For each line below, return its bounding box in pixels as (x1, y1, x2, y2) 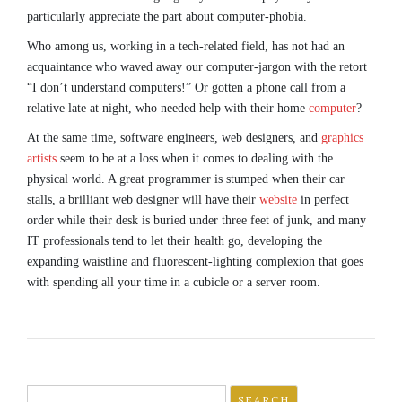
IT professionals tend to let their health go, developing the (27, 234, 322, 248)
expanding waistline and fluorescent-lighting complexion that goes (27, 255, 363, 268)
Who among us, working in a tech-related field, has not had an (27, 39, 345, 53)
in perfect (297, 193, 349, 206)
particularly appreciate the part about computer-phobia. (27, 10, 307, 23)
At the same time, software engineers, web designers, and (27, 131, 321, 144)
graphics (321, 131, 363, 144)
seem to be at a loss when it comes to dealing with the (57, 152, 333, 165)
